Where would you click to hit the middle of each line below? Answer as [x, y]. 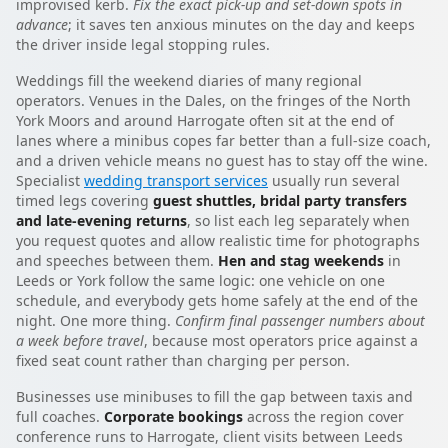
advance [42, 24]
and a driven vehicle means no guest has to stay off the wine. [222, 160]
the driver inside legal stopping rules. [143, 44]
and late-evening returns [101, 220]
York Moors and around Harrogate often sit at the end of [205, 120]
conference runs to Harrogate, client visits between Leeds [209, 436]
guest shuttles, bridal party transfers [280, 200]
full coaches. [60, 416]
